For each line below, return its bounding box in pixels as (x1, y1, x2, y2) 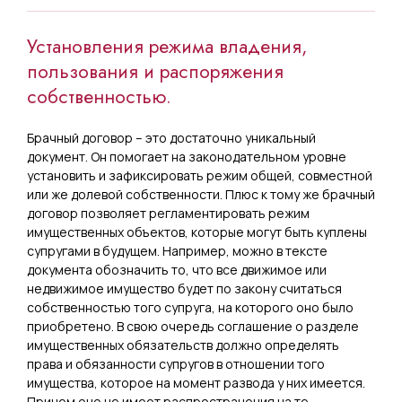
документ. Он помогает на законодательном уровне (27, 148, 346, 165)
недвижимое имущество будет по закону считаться (27, 280, 342, 297)
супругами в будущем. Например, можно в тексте (27, 242, 328, 259)
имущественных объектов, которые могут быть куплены (27, 223, 367, 240)
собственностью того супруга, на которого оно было (27, 299, 354, 316)
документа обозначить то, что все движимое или (27, 261, 327, 278)
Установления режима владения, (27, 33, 307, 60)
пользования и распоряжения (27, 58, 284, 85)
